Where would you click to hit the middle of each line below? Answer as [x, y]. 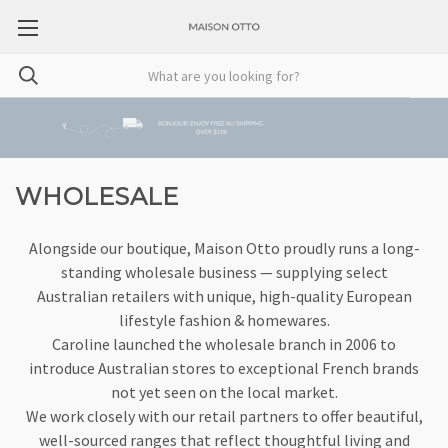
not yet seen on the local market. [224, 392]
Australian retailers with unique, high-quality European [224, 296]
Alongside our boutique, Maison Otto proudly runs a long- [224, 248]
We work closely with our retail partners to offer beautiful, [224, 416]
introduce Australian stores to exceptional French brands [224, 368]
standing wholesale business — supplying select [224, 272]
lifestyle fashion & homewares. [224, 320]
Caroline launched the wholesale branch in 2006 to [224, 344]
